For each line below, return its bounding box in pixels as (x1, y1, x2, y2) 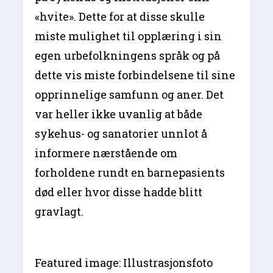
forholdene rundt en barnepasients (35, 165, 225, 180)
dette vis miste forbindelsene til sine (35, 67, 236, 82)
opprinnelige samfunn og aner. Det (35, 87, 224, 102)
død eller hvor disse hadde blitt (35, 184, 203, 199)
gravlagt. (35, 204, 84, 219)
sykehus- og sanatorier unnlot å (35, 126, 208, 141)
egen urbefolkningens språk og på (35, 48, 221, 63)
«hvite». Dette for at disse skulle (35, 9, 205, 24)
